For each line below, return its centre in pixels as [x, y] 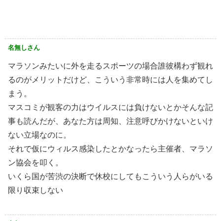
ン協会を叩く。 [36, 163]
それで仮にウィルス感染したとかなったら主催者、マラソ [110, 149]
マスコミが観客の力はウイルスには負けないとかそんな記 [110, 108]
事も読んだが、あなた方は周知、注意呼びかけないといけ [110, 121]
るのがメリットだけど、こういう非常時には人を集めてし [110, 80]
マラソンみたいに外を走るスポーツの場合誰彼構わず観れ [110, 66]
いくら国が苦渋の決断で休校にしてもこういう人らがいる [110, 177]
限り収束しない [36, 190]
